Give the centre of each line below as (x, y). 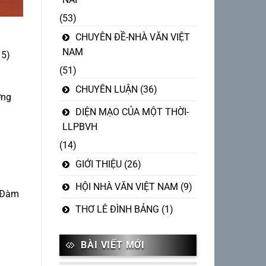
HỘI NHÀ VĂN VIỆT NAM (126, 186)
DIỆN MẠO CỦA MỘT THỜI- (132, 112)
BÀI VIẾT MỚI (113, 245)
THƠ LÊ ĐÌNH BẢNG (117, 209)
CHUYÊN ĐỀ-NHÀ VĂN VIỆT (132, 37)
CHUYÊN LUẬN (106, 89)
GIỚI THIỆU (98, 164)
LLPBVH (80, 126)
